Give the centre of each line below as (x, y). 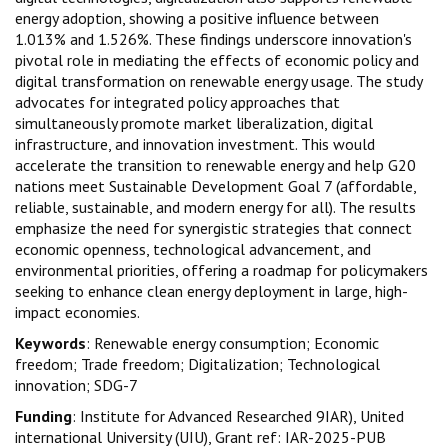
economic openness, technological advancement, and (193, 248)
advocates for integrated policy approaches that (177, 101)
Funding (43, 415)
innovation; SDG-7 (76, 384)
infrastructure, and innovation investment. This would (195, 143)
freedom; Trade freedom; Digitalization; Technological (197, 363)
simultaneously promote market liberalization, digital (194, 122)
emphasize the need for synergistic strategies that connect (213, 227)
